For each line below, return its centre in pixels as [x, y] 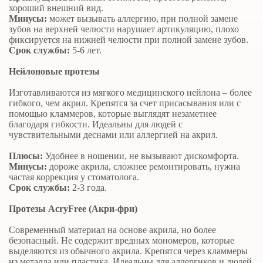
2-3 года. [88, 188]
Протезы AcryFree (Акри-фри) [73, 209]
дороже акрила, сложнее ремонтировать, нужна [145, 167]
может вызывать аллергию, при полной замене [142, 19]
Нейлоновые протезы [54, 72]
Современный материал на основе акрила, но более [112, 230]
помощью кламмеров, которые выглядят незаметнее [113, 114]
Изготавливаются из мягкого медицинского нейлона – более [130, 93]
